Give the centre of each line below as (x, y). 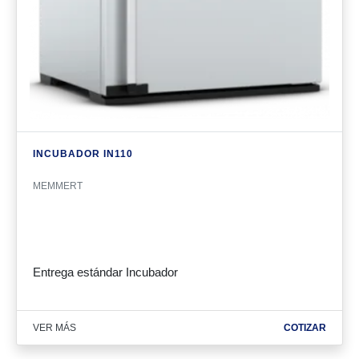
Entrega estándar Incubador (105, 272)
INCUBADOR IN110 (83, 154)
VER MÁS (54, 328)
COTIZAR (305, 328)
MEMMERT (58, 186)
